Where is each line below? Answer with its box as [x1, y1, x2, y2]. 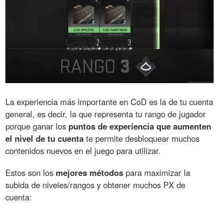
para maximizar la [123, 166, 191, 178]
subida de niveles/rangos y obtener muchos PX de [5, 178, 186, 191]
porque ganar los [5, 120, 69, 132]
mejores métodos [56, 166, 124, 178]
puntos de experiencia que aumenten [68, 120, 212, 132]
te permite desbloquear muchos [84, 132, 200, 144]
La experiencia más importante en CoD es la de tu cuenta [5, 95, 214, 108]
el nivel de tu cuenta [5, 132, 84, 144]
